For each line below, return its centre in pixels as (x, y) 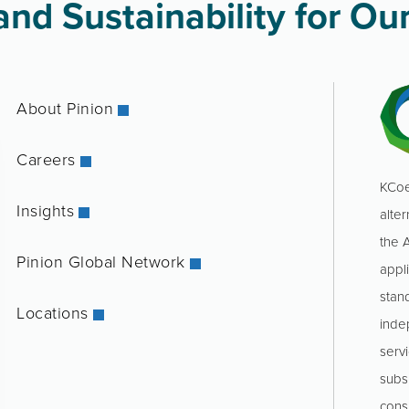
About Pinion (65, 108)
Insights (46, 210)
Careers (46, 159)
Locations (52, 312)
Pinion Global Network (101, 261)
